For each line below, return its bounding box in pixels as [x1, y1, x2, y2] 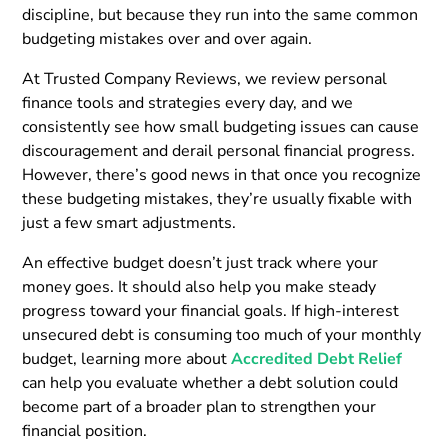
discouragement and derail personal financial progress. [22, 139, 416, 162]
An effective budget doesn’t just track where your [22, 251, 379, 274]
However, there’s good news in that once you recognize [22, 163, 422, 186]
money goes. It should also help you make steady [22, 275, 377, 298]
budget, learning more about [22, 347, 232, 370]
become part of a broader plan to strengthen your [22, 395, 377, 418]
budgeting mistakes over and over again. [22, 27, 313, 50]
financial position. [22, 419, 148, 442]
